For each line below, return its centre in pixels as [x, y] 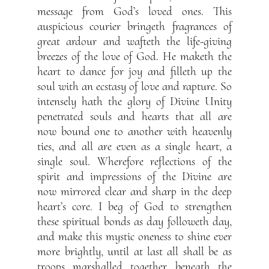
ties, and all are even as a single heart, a [134, 147]
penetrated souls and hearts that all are [134, 117]
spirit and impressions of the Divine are [134, 177]
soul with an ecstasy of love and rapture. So [134, 87]
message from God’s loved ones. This [134, 12]
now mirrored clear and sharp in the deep [134, 192]
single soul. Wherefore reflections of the [134, 162]
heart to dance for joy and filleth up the [134, 72]
